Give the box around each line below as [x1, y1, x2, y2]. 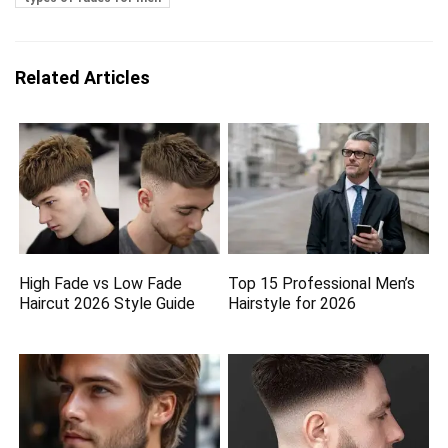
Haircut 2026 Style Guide [19, 294, 196, 314]
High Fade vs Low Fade [19, 274, 183, 294]
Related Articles [15, 67, 150, 88]
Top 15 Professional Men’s [228, 274, 416, 294]
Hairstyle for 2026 [228, 294, 357, 314]
